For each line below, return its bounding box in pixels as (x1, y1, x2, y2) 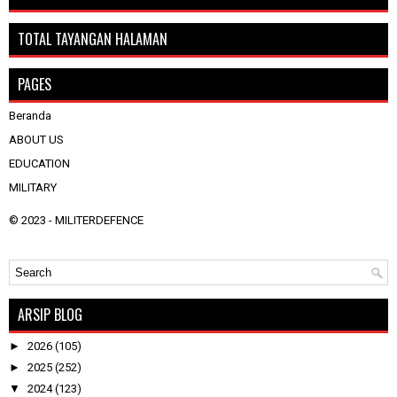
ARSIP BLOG (18, 303, 82, 325)
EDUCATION (9, 156, 70, 170)
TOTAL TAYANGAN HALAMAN (18, 27, 167, 50)
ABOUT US (9, 132, 64, 146)
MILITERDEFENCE (55, 213, 144, 227)
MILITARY (9, 180, 57, 194)
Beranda (9, 108, 51, 122)
